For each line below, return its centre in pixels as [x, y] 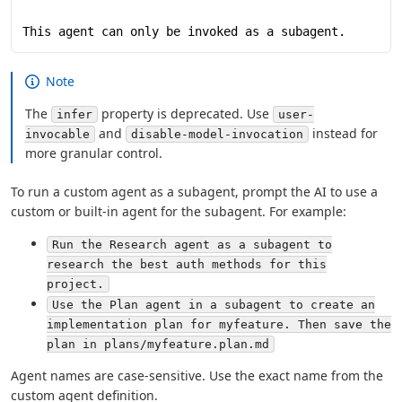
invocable [58, 134]
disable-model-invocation [218, 134]
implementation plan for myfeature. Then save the [219, 325]
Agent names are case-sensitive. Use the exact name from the [197, 376]
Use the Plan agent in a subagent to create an [214, 305]
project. [75, 284]
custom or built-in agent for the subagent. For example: [179, 211]
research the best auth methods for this [187, 264]
